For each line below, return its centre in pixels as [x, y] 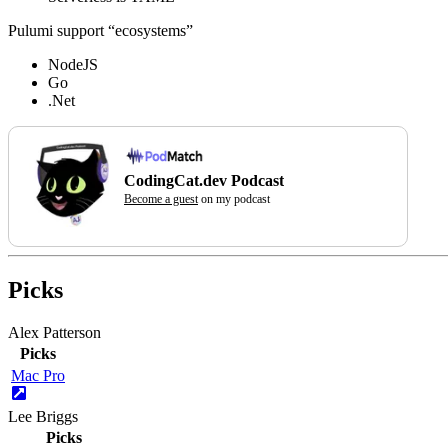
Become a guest [161, 198]
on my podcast [234, 198]
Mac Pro [38, 376]
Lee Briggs [43, 417]
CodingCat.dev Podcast [204, 180]
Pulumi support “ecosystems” [100, 31]
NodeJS [73, 65]
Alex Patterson [54, 333]
